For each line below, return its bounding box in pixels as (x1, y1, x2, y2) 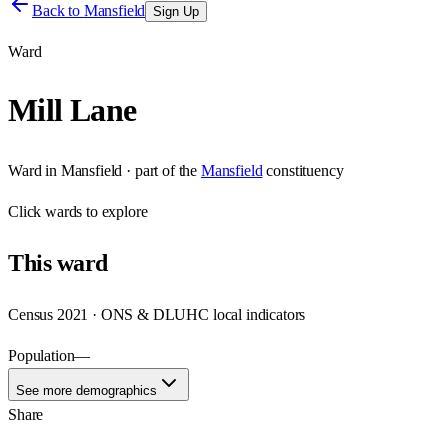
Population (8, 346, 75, 364)
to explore (82, 202, 148, 220)
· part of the (122, 161, 198, 179)
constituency (266, 161, 344, 179)
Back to (32, 2, 84, 19)
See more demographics (16, 382, 157, 398)
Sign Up (153, 4, 200, 19)
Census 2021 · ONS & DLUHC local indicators (8, 305, 306, 323)
